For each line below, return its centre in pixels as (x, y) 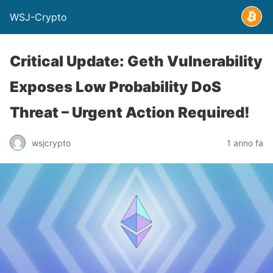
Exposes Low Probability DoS (115, 87)
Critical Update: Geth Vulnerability (136, 61)
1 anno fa (245, 143)
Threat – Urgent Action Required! (130, 112)
